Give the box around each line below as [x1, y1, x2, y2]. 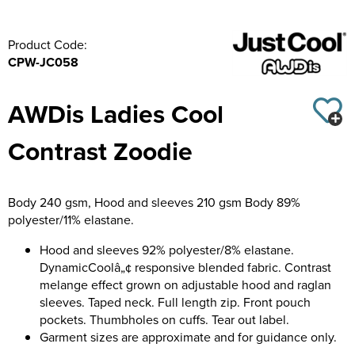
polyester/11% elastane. [8, 210, 134, 228]
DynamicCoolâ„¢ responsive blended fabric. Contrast [40, 258, 331, 276]
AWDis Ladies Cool [8, 94, 223, 132]
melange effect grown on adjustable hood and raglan [40, 275, 331, 293]
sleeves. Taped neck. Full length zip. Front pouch [40, 292, 311, 311]
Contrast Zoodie [8, 132, 193, 170]
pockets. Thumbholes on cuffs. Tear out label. [40, 310, 289, 328]
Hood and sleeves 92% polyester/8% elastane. [40, 240, 294, 258]
